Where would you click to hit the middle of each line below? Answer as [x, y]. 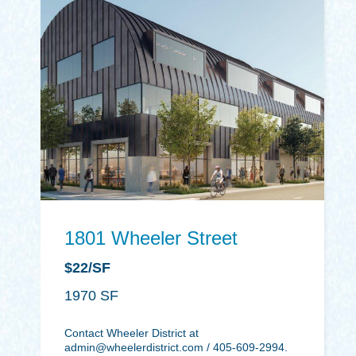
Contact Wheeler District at [132, 333]
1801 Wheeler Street [151, 238]
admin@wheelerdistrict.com [134, 347]
